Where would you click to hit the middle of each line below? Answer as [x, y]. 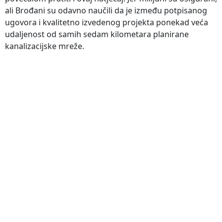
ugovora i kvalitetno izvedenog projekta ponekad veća [107, 22]
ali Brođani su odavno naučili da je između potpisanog [106, 10]
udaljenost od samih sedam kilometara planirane [97, 34]
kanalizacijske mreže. [45, 46]
